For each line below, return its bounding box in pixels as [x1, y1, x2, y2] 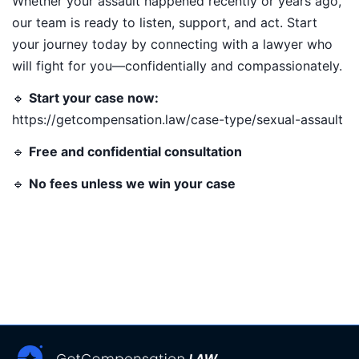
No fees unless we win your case [29, 175, 236, 192]
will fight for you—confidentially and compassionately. [12, 58, 342, 75]
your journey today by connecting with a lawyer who [12, 36, 333, 53]
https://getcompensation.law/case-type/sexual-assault [12, 111, 343, 128]
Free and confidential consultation [29, 143, 242, 159]
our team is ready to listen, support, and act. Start [12, 14, 317, 31]
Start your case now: [29, 90, 159, 107]
